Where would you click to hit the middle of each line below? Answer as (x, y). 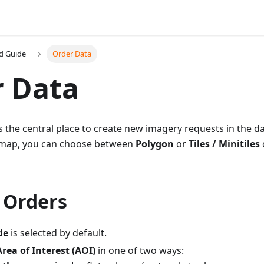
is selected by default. (57, 233)
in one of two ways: (140, 251)
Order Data (72, 54)
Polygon (155, 144)
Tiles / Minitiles (224, 144)
